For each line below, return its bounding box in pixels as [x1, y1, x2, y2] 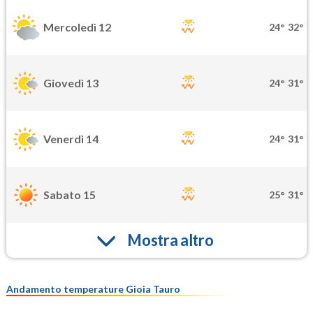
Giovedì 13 [43, 76, 99, 90]
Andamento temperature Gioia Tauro [6, 282, 180, 295]
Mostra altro [127, 231, 214, 250]
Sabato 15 [43, 188, 96, 202]
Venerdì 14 [43, 132, 99, 146]
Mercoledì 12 [43, 20, 111, 34]
